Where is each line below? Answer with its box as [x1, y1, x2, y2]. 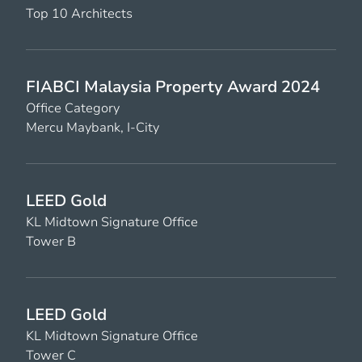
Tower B [26, 232, 76, 250]
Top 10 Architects [26, 4, 133, 23]
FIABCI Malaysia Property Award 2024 [26, 75, 320, 98]
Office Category [26, 99, 120, 117]
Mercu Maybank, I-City [26, 118, 159, 137]
